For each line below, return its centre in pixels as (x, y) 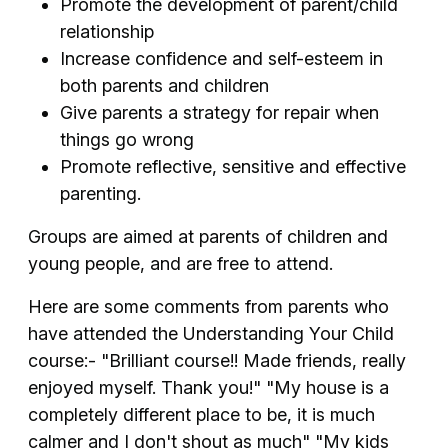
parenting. (100, 193)
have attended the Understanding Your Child (211, 333)
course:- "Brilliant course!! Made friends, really (217, 360)
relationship (107, 31)
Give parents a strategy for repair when (219, 112)
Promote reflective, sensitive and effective (233, 166)
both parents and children (164, 85)
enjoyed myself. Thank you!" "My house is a (208, 387)
